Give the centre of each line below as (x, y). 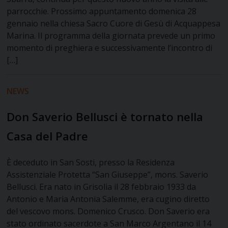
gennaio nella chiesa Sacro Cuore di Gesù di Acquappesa (114, 24)
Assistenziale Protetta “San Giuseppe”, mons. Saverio (108, 175)
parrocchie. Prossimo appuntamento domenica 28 (102, 11)
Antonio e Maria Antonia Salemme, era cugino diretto (108, 199)
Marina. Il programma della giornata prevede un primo (111, 36)
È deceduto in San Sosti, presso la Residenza (91, 163)
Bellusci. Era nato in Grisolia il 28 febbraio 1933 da (102, 187)
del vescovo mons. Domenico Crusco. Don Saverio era (108, 211)
